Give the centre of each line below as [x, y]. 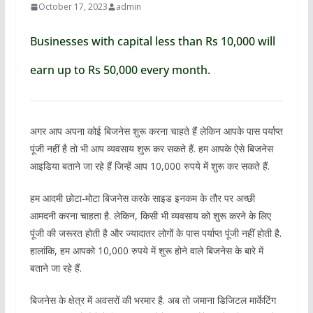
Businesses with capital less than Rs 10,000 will [152, 41]
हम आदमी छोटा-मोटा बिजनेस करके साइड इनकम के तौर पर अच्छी [142, 198]
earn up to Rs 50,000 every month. [120, 70]
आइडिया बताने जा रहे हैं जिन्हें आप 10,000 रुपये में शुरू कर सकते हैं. [150, 166]
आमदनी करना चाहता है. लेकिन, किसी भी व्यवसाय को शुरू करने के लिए [150, 216]
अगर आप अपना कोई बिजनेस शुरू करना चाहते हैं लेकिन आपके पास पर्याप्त [156, 131]
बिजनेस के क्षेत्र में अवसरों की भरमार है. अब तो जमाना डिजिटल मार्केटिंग [153, 300]
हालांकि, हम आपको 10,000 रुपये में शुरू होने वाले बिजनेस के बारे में [146, 250]
